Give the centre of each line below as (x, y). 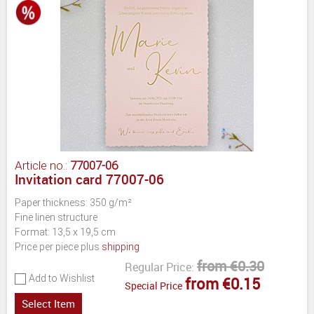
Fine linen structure (56, 217)
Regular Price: (159, 267)
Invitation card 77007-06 (89, 179)
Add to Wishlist (62, 278)
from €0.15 (223, 283)
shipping (121, 246)
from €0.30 (231, 266)
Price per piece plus (58, 246)
